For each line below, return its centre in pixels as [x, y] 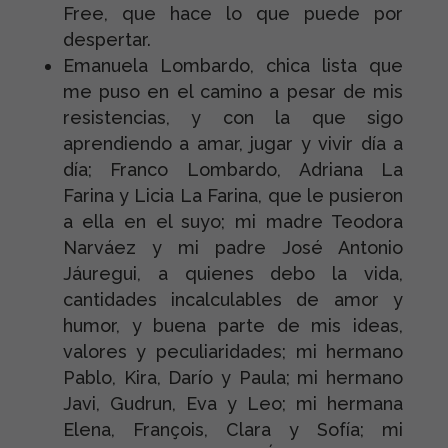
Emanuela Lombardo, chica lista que [233, 65]
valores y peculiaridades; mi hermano [233, 351]
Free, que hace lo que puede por [233, 13]
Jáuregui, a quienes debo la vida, [233, 273]
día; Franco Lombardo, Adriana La [233, 169]
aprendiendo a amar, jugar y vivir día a [233, 143]
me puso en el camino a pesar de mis [233, 91]
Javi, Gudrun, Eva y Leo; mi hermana [233, 403]
